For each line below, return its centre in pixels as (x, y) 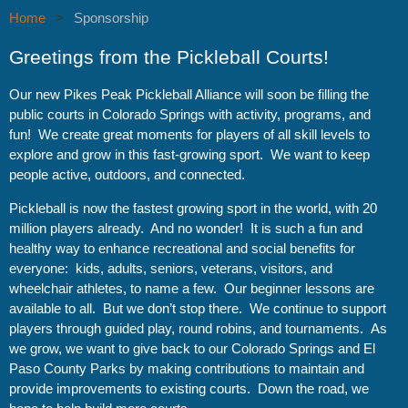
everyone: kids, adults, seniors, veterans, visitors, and (171, 268)
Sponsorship (111, 18)
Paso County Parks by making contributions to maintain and (187, 368)
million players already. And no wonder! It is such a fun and (186, 228)
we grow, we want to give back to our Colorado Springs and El (192, 348)
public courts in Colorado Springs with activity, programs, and (190, 114)
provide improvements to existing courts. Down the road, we (189, 388)
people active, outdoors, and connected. (129, 174)
